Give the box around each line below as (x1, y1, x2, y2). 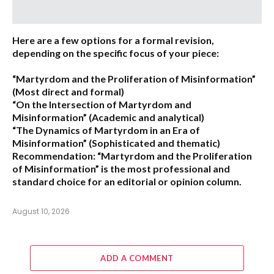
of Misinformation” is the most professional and (12, 162, 230, 174)
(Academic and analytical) (87, 111, 204, 123)
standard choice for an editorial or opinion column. (12, 175, 242, 187)
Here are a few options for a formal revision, (12, 34, 214, 46)
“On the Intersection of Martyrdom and (12, 98, 191, 110)
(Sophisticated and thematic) (87, 136, 220, 149)
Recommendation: (12, 149, 95, 161)
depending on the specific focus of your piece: (12, 46, 219, 59)
